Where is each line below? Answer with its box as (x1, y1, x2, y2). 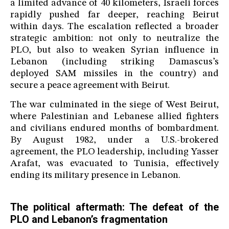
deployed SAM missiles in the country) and (10, 69, 219, 79)
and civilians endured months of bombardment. (10, 124, 219, 134)
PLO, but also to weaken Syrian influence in (10, 45, 219, 56)
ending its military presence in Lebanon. (10, 171, 180, 181)
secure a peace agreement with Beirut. (10, 81, 170, 91)
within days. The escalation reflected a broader (10, 22, 219, 32)
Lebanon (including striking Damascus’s (10, 57, 219, 67)
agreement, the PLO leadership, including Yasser (10, 147, 219, 157)
